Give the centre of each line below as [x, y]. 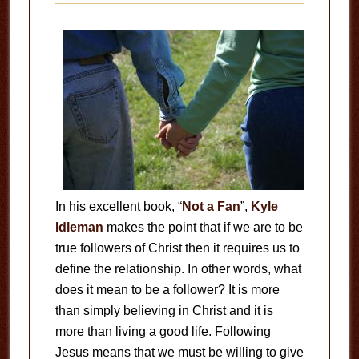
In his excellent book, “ [118, 206]
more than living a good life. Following [163, 331]
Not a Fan [211, 206]
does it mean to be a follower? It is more [167, 290]
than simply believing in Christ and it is [164, 311]
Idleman [79, 227]
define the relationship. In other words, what [178, 269]
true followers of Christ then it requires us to [177, 248]
